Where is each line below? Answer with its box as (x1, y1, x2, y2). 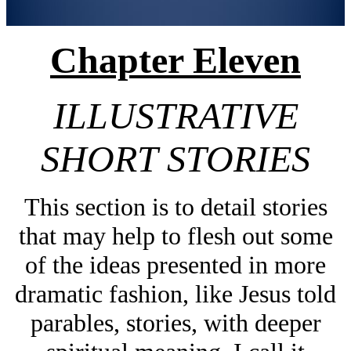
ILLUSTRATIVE (52, 94, 299, 136)
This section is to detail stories (24, 192, 327, 221)
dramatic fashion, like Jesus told (15, 279, 336, 308)
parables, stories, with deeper (30, 308, 321, 337)
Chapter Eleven (50, 38, 301, 81)
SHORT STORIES (41, 137, 310, 179)
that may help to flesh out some (18, 221, 333, 250)
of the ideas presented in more (25, 250, 326, 279)
